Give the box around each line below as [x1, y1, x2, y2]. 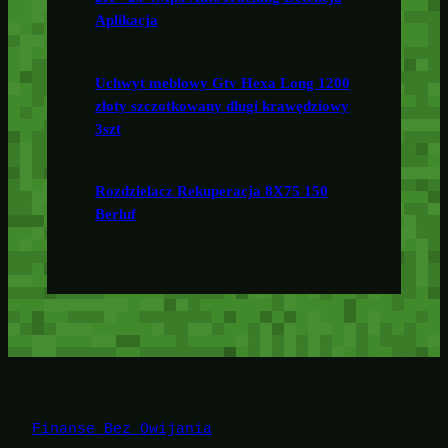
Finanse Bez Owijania [32, 421, 212, 438]
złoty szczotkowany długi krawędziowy [94, 97, 349, 114]
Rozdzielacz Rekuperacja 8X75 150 [94, 183, 328, 200]
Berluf [94, 206, 136, 223]
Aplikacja [94, 12, 158, 29]
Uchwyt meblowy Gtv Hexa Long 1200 [94, 74, 350, 91]
